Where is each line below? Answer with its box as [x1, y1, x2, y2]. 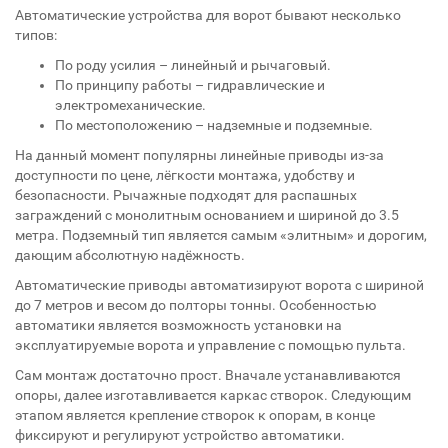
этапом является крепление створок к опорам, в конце [15, 407, 375, 423]
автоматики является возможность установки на [15, 317, 342, 333]
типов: [15, 27, 57, 43]
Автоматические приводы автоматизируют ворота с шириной [15, 277, 424, 293]
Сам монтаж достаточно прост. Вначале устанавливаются [15, 367, 401, 383]
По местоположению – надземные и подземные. [55, 117, 373, 133]
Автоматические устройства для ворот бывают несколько [15, 7, 401, 23]
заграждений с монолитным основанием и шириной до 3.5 [15, 207, 399, 223]
